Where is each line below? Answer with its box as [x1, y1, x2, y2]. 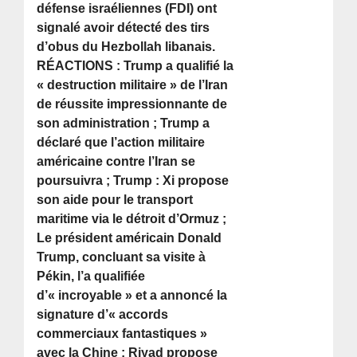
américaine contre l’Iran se [37, 155, 196, 169]
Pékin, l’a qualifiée [37, 269, 146, 284]
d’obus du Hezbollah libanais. [37, 40, 216, 54]
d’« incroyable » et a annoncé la [37, 288, 228, 303]
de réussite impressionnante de [37, 97, 228, 112]
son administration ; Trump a [37, 116, 210, 131]
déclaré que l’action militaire [37, 135, 206, 150]
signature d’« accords [37, 308, 169, 322]
